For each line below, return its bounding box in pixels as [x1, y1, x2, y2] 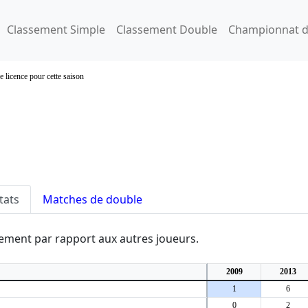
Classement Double [116, 22, 217, 38]
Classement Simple [7, 22, 105, 38]
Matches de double [43, 192, 142, 207]
